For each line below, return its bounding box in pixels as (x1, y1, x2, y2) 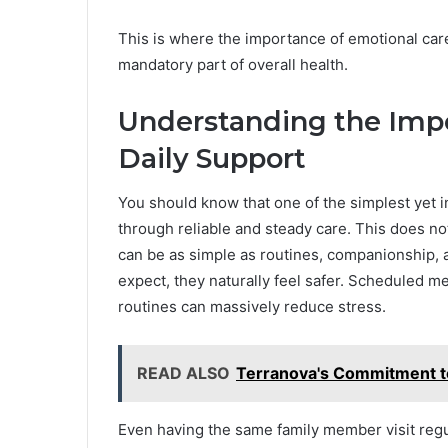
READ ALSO (137, 363, 230, 384)
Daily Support (118, 141, 306, 175)
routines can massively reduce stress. (118, 297, 386, 317)
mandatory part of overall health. (118, 54, 348, 74)
